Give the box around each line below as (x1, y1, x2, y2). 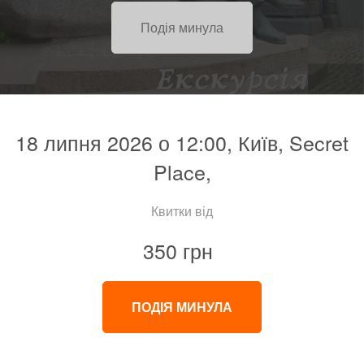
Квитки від (151, 201, 213, 221)
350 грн (143, 236, 213, 266)
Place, (153, 157, 211, 187)
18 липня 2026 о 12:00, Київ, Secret (15, 128, 349, 158)
